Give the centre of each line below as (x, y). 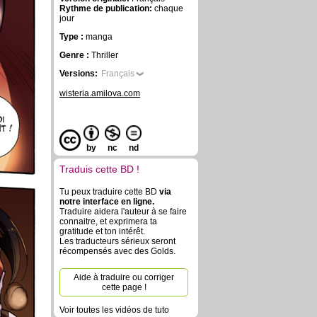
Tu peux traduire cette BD (109, 192)
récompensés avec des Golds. (117, 251)
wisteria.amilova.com (100, 93)
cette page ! (124, 287)
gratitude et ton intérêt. (102, 231)
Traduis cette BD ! (99, 169)
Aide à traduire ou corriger (124, 277)
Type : (73, 37)
